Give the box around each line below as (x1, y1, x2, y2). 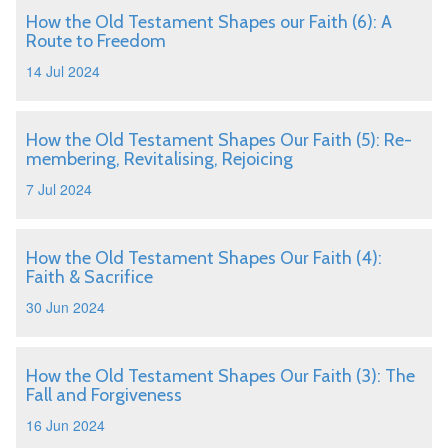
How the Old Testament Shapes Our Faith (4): (26, 247, 382, 269)
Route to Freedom (26, 30, 166, 52)
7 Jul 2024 (26, 179, 92, 199)
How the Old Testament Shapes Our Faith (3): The (26, 365, 415, 387)
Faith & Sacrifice (26, 266, 153, 288)
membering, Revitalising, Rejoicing (26, 148, 293, 170)
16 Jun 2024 (26, 415, 105, 435)
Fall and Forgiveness (26, 384, 182, 406)
